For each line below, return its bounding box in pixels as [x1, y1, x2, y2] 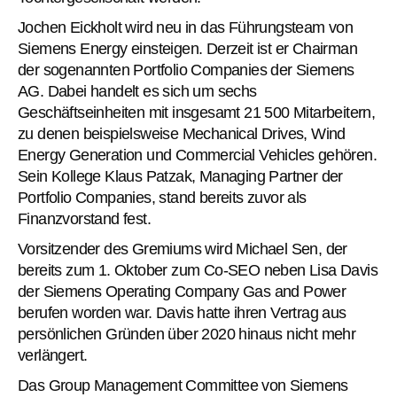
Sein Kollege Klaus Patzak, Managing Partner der [18, 167, 343, 185]
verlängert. [18, 346, 88, 364]
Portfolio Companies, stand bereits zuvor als [18, 188, 307, 206]
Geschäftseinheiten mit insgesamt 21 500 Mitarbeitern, [18, 103, 376, 121]
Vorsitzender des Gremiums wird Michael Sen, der [18, 239, 347, 258]
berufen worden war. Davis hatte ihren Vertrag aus [18, 303, 346, 322]
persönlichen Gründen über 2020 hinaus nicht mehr [18, 324, 356, 343]
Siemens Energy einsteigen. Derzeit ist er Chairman [18, 39, 357, 58]
